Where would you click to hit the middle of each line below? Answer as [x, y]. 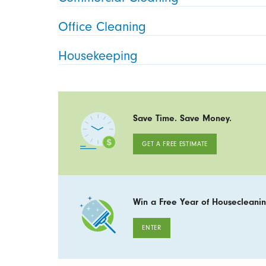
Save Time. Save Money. [183, 118]
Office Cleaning [102, 27]
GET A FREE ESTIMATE [175, 144]
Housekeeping [98, 56]
